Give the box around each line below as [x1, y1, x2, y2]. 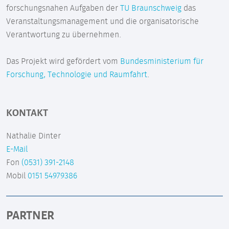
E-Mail [6, 145, 28, 153]
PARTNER [6, 206, 54, 223]
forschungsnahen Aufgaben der [6, 4, 120, 12]
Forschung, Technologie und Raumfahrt [6, 70, 147, 79]
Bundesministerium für [120, 57, 203, 65]
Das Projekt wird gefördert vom [6, 57, 120, 65]
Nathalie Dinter [6, 131, 61, 140]
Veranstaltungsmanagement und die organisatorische [6, 17, 199, 26]
